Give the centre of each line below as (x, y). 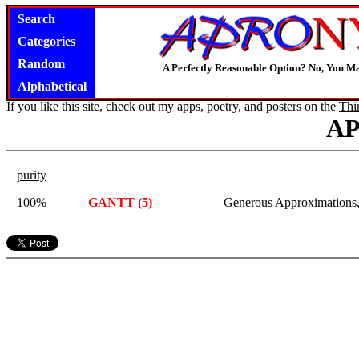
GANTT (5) (120, 202)
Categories (46, 41)
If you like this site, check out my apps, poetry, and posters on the (173, 106)
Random (41, 64)
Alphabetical (52, 86)
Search (36, 19)
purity (32, 175)
